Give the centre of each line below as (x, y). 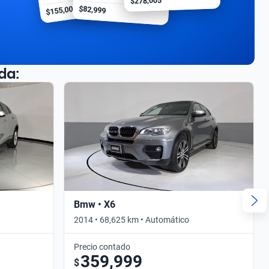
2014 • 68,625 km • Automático (131, 219)
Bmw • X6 (95, 204)
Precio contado (102, 246)
